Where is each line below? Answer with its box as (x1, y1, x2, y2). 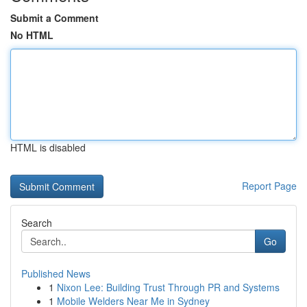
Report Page (242, 179, 297, 193)
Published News (21, 267, 90, 280)
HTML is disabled (10, 140, 86, 154)
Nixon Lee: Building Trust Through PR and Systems (57, 280, 280, 294)
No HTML (10, 28, 53, 42)
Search (21, 216, 52, 230)
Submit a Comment (10, 11, 99, 25)
